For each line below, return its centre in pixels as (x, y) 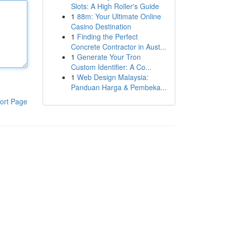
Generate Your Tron (109, 57)
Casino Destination (101, 26)
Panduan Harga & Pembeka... (119, 87)
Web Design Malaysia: (112, 77)
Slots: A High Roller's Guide (115, 6)
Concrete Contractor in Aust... (118, 47)
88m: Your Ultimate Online (119, 16)
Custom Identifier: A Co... (111, 67)
